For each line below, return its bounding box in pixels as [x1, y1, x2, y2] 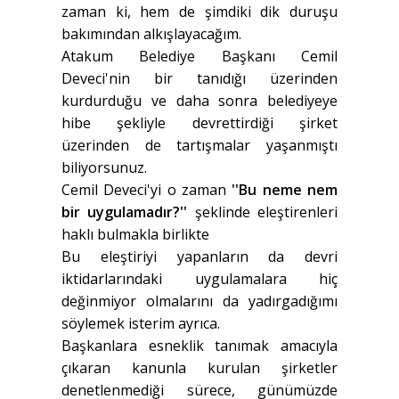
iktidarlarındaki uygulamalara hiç [61, 269, 338, 289]
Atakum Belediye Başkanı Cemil [61, 46, 338, 67]
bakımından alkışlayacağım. [61, 24, 241, 45]
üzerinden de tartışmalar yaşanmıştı [61, 135, 338, 156]
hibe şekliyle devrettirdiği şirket [61, 113, 338, 134]
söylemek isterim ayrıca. [61, 313, 220, 334]
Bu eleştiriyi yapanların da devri [61, 247, 338, 267]
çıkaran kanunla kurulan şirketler [61, 358, 338, 379]
